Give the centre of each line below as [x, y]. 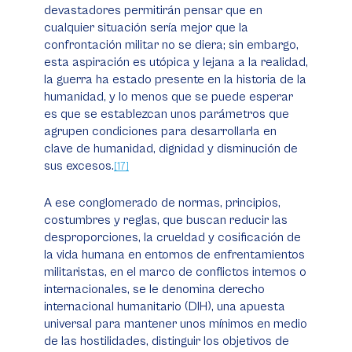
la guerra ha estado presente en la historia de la [175, 79]
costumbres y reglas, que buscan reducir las [166, 220]
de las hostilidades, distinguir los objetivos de [167, 341]
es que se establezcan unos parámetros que [167, 114]
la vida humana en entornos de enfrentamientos [174, 255]
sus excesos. [79, 166]
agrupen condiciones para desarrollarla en [160, 131]
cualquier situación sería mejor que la [146, 27]
